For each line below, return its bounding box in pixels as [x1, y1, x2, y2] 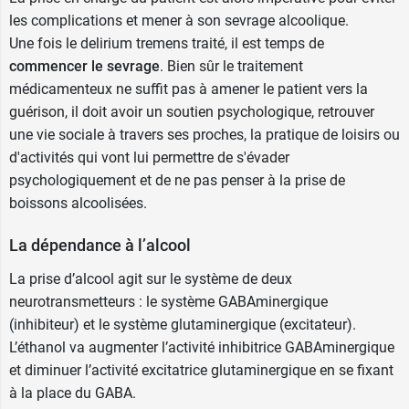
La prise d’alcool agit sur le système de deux [9, 270, 292, 288]
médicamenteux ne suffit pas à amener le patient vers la [9, 80, 368, 98]
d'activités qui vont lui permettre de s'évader [9, 149, 289, 166]
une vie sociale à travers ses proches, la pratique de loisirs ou [9, 126, 400, 143]
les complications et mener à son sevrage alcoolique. [9, 12, 349, 29]
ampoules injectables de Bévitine [138, 57, 357, 74]
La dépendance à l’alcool [9, 236, 191, 255]
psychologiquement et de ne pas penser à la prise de [9, 172, 345, 189]
